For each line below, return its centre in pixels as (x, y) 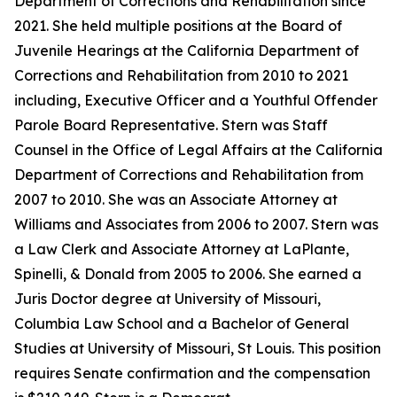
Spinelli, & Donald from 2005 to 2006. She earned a (188, 274)
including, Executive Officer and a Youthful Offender (196, 100)
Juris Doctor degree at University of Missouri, (167, 299)
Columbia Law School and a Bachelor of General (182, 323)
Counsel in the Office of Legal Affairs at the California (198, 150)
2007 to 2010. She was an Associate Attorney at (176, 199)
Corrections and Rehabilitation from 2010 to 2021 (181, 75)
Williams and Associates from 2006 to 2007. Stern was (196, 224)
